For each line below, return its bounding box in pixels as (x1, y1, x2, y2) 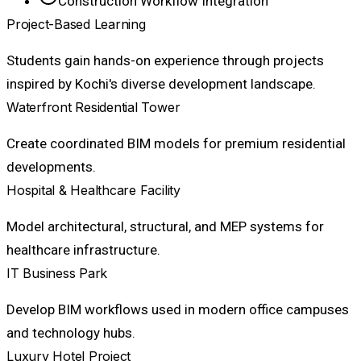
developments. (6, 159, 96, 176)
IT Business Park (6, 265, 108, 282)
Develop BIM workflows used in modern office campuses (6, 301, 349, 318)
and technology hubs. (6, 325, 135, 342)
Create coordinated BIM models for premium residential (6, 135, 346, 152)
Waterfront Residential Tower (6, 99, 180, 116)
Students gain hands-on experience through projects (6, 52, 324, 69)
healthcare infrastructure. (6, 242, 160, 259)
